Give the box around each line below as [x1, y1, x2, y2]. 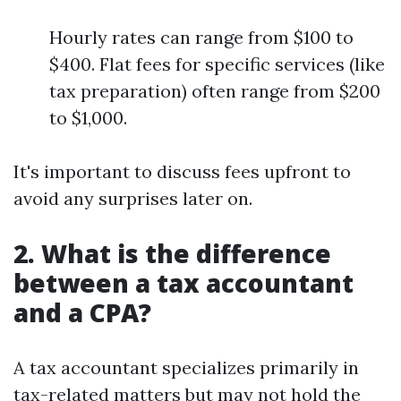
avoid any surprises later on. [13, 187, 252, 209]
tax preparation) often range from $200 [49, 80, 380, 102]
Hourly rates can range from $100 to [49, 26, 354, 48]
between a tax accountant [13, 266, 354, 300]
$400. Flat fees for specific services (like [49, 53, 385, 75]
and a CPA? [13, 295, 151, 329]
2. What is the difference [13, 236, 331, 270]
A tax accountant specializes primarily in [13, 356, 359, 379]
